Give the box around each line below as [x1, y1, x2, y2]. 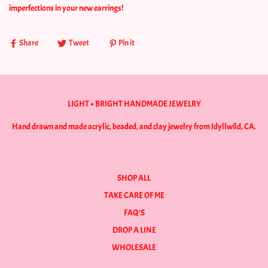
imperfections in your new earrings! [9, 2, 123, 13]
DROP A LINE [112, 225, 156, 236]
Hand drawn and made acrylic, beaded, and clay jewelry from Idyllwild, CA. [12, 121, 256, 132]
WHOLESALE [112, 242, 156, 253]
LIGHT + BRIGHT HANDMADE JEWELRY [67, 99, 201, 109]
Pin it [118, 38, 135, 48]
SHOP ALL [117, 173, 151, 184]
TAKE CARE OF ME [103, 190, 165, 201]
